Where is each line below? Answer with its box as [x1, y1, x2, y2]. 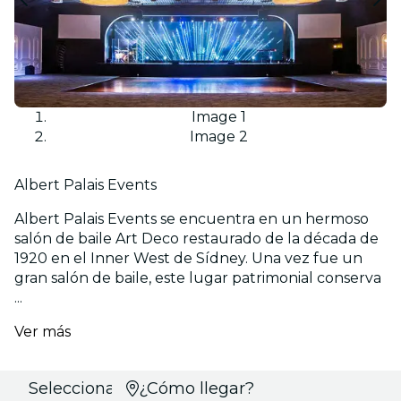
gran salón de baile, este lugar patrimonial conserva [14, 269, 381, 286]
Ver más [14, 322, 71, 340]
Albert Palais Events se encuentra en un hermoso [14, 209, 369, 227]
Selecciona [28, 378, 115, 398]
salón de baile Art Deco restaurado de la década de [14, 229, 379, 247]
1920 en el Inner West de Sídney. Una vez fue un [14, 249, 363, 267]
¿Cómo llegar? [138, 378, 254, 398]
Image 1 [191, 107, 246, 125]
